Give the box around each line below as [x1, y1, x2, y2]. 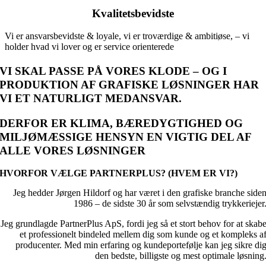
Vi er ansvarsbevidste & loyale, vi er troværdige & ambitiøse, [5, 31, 235, 42]
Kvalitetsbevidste [92, 7, 174, 20]
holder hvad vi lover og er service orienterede [5, 42, 174, 52]
